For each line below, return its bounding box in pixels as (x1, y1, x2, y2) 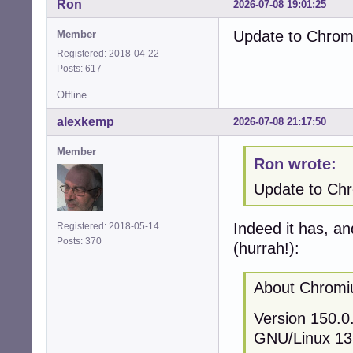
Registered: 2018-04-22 (57, 47, 159, 59)
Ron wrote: (253, 155, 336, 173)
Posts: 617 (57, 62, 106, 74)
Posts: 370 (57, 235, 106, 247)
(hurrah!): (233, 239, 299, 257)
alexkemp (57, 114, 114, 128)
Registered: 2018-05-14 (57, 220, 159, 232)
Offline (57, 88, 87, 101)
